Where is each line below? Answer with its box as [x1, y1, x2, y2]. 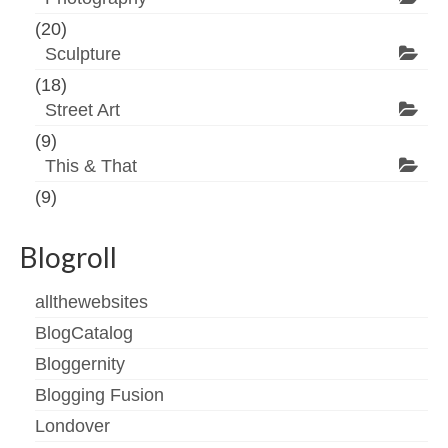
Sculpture [45, 43, 121, 64]
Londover [35, 415, 110, 436]
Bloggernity [35, 353, 125, 374]
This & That [45, 155, 137, 176]
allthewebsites [35, 291, 148, 312]
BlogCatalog [35, 322, 133, 343]
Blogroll [20, 239, 117, 274]
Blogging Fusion [35, 384, 164, 405]
